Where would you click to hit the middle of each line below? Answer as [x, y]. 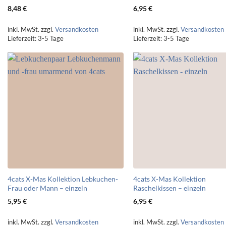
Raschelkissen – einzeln [170, 188]
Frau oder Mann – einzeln [47, 188]
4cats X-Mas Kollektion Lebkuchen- [63, 179]
